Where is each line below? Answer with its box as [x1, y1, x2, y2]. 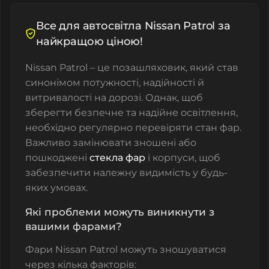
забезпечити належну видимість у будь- [25, 167, 228, 179]
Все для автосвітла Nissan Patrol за [36, 19, 231, 33]
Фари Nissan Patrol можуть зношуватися [25, 244, 226, 256]
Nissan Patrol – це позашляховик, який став [25, 62, 238, 74]
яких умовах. [25, 182, 88, 194]
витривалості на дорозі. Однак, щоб [25, 92, 203, 104]
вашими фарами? [25, 220, 122, 233]
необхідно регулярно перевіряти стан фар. [25, 122, 241, 134]
